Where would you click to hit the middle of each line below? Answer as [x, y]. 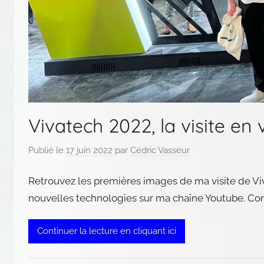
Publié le [47, 151]
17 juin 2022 [89, 151]
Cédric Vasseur [160, 151]
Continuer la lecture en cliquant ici [107, 231]
